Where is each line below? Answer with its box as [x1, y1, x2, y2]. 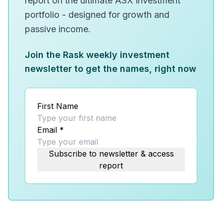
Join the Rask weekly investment [25, 50, 169, 60]
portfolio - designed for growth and [25, 9, 169, 20]
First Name [37, 101, 78, 111]
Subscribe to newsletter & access [48, 149, 174, 159]
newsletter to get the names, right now [25, 63, 196, 74]
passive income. [25, 24, 91, 34]
